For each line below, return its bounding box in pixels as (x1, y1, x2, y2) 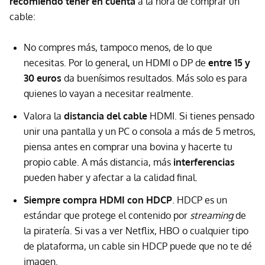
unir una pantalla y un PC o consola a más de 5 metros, (24, 125, 256, 138)
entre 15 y (208, 57, 250, 69)
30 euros (24, 72, 62, 85)
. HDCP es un (172, 194, 227, 206)
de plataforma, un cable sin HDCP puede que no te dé (24, 240, 252, 253)
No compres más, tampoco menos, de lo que (24, 41, 212, 54)
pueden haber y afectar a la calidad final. (24, 172, 198, 184)
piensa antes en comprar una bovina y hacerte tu (24, 141, 232, 153)
